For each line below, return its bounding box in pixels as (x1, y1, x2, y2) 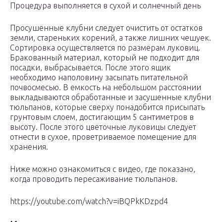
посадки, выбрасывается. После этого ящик (10, 63, 171, 72)
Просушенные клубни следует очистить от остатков (10, 23, 203, 33)
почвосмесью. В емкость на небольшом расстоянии (10, 83, 201, 92)
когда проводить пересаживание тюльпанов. (10, 174, 177, 184)
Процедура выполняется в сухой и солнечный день (10, 1, 201, 10)
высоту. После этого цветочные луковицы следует (10, 122, 196, 132)
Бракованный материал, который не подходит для (10, 53, 199, 62)
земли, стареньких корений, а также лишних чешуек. (10, 33, 211, 43)
